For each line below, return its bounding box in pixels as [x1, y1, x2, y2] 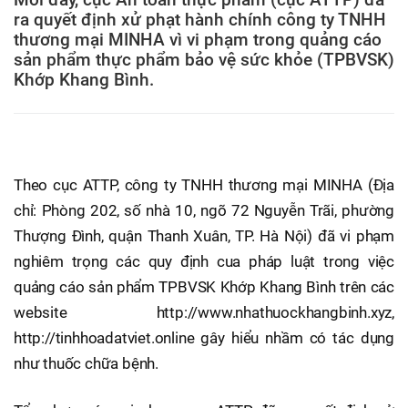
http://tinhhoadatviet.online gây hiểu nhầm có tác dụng [14, 328, 394, 347]
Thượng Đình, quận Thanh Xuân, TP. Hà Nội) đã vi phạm [14, 226, 394, 245]
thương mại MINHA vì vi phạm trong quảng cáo [14, 29, 382, 50]
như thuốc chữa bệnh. [14, 353, 159, 372]
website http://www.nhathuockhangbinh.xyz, [14, 302, 394, 321]
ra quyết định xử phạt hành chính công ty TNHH [14, 9, 386, 30]
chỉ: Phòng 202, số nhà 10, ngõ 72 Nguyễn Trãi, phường [14, 200, 394, 219]
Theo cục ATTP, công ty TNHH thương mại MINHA [14, 175, 362, 194]
